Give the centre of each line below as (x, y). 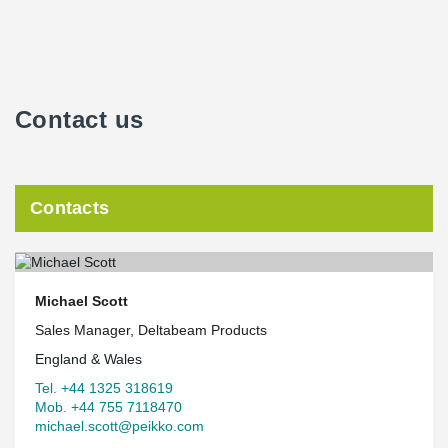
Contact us (79, 119)
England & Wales (88, 358)
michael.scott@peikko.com (119, 425)
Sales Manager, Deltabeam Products (151, 329)
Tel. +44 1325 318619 (104, 387)
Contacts (70, 208)
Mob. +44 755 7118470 (108, 406)
